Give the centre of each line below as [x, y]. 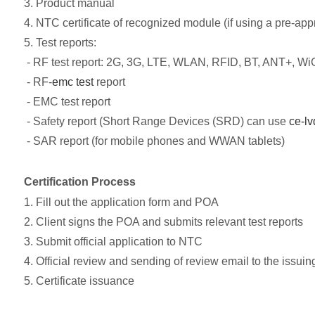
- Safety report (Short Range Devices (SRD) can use [156, 122]
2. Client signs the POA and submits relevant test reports [163, 222]
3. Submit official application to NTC [113, 242]
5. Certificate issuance [79, 281]
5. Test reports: [60, 43]
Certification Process [79, 182]
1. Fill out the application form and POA [121, 202]
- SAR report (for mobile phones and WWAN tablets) [154, 141]
